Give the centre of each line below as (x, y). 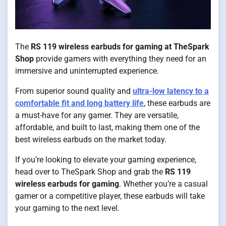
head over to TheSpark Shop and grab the (90, 172)
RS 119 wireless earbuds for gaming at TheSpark (120, 47)
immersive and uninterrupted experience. (87, 71)
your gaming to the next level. (67, 208)
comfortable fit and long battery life (79, 103)
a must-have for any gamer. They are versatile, (97, 116)
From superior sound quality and (74, 91)
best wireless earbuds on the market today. (91, 140)
